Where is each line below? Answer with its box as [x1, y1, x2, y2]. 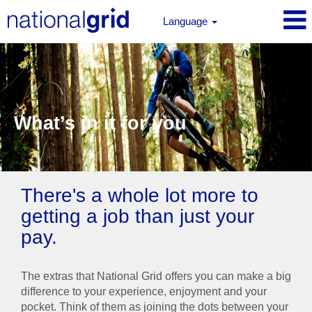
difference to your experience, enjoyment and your [21, 286, 267, 297]
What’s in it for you [14, 113, 187, 134]
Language [163, 15, 210, 27]
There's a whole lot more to [21, 185, 258, 206]
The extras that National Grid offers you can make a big [21, 270, 291, 282]
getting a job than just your [21, 205, 254, 227]
